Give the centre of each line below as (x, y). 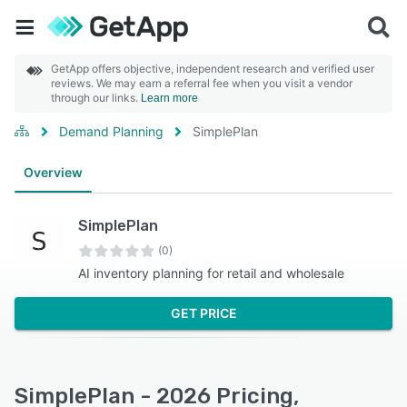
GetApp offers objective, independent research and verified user (213, 69)
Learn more (169, 98)
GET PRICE (203, 313)
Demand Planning (111, 131)
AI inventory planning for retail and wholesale (211, 273)
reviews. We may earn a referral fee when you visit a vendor (202, 83)
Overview (53, 172)
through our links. (96, 98)
